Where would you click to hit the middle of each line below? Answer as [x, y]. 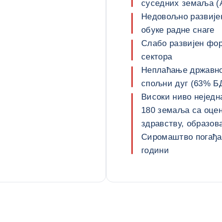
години [155, 150]
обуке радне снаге [178, 30]
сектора [157, 57]
